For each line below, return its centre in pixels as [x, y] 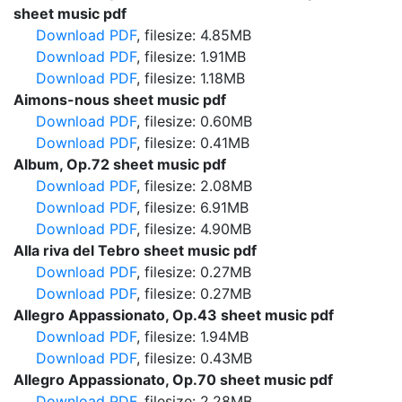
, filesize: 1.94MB [192, 336]
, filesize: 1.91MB [191, 57]
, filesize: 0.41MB [193, 143]
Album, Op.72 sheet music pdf [120, 164]
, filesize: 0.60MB [194, 121]
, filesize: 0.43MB [194, 358]
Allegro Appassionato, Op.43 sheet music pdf [174, 315]
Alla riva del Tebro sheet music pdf [135, 250]
